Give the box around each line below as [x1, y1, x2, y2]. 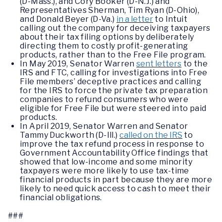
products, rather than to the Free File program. [20, 50, 206, 59]
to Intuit [153, 14, 188, 24]
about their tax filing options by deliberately [20, 32, 194, 42]
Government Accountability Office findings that [20, 148, 209, 158]
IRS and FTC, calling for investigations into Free [20, 67, 208, 77]
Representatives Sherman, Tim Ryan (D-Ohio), [20, 5, 200, 15]
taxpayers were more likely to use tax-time [20, 166, 189, 175]
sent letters [136, 58, 182, 68]
